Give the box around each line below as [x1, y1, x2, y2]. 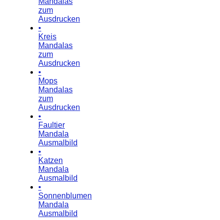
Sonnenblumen [38, 191, 92, 200]
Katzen [38, 156, 63, 165]
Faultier [38, 120, 65, 129]
